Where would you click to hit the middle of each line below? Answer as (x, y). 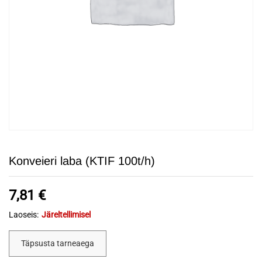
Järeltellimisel (66, 215)
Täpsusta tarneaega (58, 243)
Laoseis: (24, 215)
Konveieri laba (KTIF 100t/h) (82, 161)
